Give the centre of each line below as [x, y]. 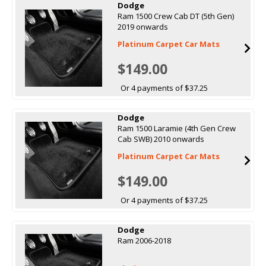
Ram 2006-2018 [144, 240]
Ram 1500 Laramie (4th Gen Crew [176, 128]
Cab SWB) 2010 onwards [161, 139]
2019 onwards [142, 26]
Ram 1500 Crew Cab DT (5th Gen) [175, 16]
